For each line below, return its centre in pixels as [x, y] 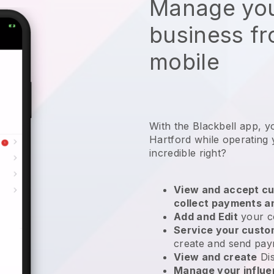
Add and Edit [206, 216]
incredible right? [190, 153]
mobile [184, 61]
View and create [216, 257]
